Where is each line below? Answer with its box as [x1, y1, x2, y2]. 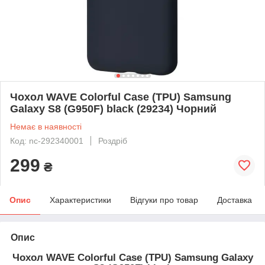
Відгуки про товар [130, 195, 198, 205]
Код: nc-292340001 [10, 135, 83, 146]
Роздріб [98, 135, 127, 146]
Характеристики [50, 195, 111, 205]
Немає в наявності [10, 121, 82, 131]
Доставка [217, 195, 252, 205]
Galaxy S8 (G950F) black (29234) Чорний [10, 102, 216, 115]
